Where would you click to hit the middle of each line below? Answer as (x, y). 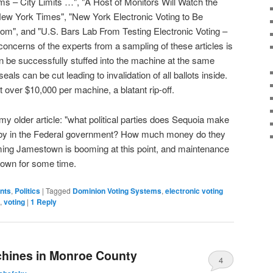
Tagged (58, 191)
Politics (27, 191)
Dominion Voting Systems (117, 191)
